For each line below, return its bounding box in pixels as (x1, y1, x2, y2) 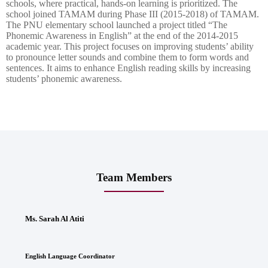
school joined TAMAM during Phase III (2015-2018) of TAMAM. (6, 8, 259, 19)
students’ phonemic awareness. (6, 73, 122, 84)
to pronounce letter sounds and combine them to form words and (6, 51, 249, 62)
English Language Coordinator (25, 252, 115, 260)
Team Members (96, 171, 172, 184)
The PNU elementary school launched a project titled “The (6, 19, 227, 30)
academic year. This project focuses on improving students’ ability (6, 41, 254, 51)
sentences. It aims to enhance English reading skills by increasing (6, 62, 251, 73)
